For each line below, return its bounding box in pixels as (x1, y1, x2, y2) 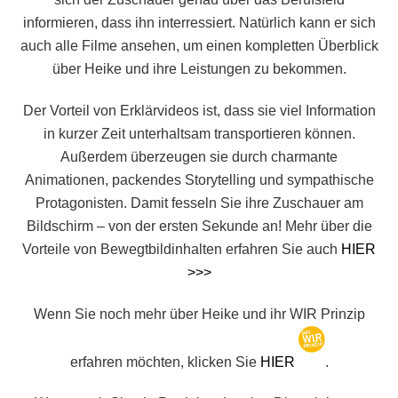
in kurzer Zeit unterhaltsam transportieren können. (43, 125, 355, 141)
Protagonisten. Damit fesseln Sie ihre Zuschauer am (35, 195, 363, 211)
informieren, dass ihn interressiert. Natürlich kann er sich (22, 15, 376, 31)
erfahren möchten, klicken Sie (69, 354, 260, 370)
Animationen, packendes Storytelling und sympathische (24, 171, 374, 187)
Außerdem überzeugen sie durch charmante (60, 148, 338, 164)
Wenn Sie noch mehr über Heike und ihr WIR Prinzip (33, 306, 365, 322)
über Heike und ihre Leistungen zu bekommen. (52, 61, 346, 77)
